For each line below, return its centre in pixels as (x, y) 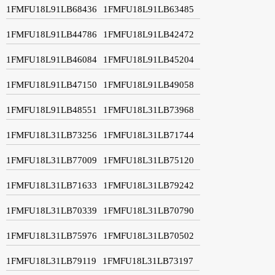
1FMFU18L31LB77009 (52, 160)
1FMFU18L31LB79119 (51, 261)
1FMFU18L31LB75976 (52, 235)
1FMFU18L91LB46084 (52, 59)
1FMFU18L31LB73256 (52, 135)
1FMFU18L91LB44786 (52, 34)
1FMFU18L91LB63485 (149, 9)
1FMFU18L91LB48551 (52, 110)
